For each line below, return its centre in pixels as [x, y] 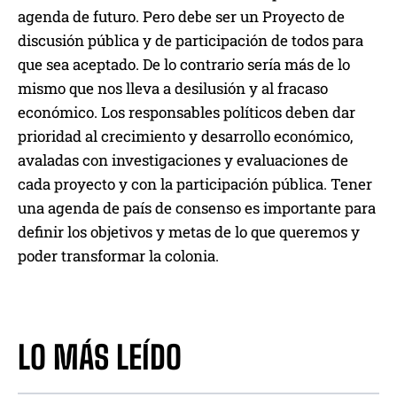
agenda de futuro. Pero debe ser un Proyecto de [181, 17]
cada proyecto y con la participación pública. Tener [195, 184]
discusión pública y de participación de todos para [191, 41]
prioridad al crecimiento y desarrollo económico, [185, 136]
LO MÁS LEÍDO [100, 358]
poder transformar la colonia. [118, 256]
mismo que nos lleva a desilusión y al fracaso [173, 89]
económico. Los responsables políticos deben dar [187, 113]
